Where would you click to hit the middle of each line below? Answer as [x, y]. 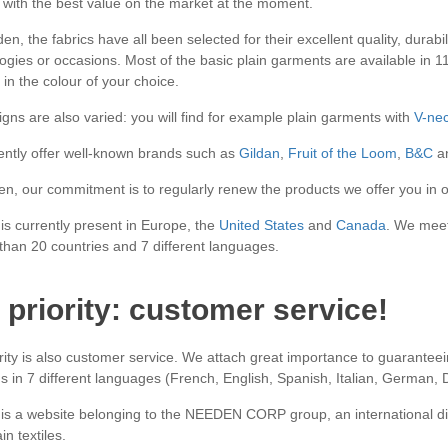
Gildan [259, 153]
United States [261, 225]
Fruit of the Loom [342, 153]
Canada [360, 225]
